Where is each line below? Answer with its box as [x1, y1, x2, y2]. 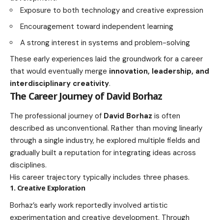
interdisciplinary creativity [10, 79, 109, 89]
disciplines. [10, 160, 47, 170]
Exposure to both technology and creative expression [20, 5, 203, 16]
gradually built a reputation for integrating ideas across [10, 147, 196, 158]
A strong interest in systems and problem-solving [20, 38, 190, 48]
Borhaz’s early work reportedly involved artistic [10, 200, 168, 211]
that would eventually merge [10, 66, 109, 77]
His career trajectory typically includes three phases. [10, 172, 190, 182]
